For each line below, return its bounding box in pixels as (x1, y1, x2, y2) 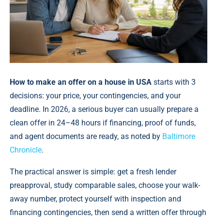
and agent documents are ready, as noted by (10, 132, 162, 141)
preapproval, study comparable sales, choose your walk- (10, 181, 200, 190)
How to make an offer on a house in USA (10, 77, 152, 87)
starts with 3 (152, 77, 196, 87)
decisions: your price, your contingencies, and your (10, 91, 181, 101)
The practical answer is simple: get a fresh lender (10, 167, 176, 177)
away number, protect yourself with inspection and (10, 194, 181, 204)
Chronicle (10, 145, 42, 155)
